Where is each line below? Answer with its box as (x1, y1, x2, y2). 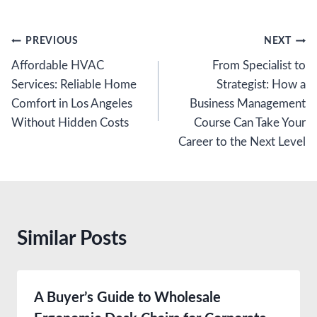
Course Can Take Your (194, 116, 306, 129)
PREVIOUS (25, 36, 79, 47)
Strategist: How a (217, 78, 306, 91)
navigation (11, 64, 103, 85)
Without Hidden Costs (11, 116, 129, 129)
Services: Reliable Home (11, 78, 137, 91)
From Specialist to (212, 59, 306, 71)
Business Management (190, 97, 306, 110)
